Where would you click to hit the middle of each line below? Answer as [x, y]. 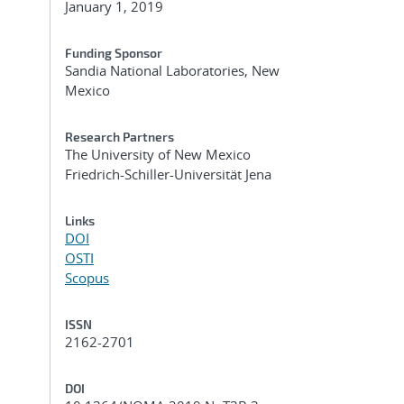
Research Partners [119, 137]
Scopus [87, 278]
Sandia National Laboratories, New [172, 70]
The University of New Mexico [158, 154]
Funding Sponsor [114, 53]
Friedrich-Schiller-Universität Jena [168, 174]
